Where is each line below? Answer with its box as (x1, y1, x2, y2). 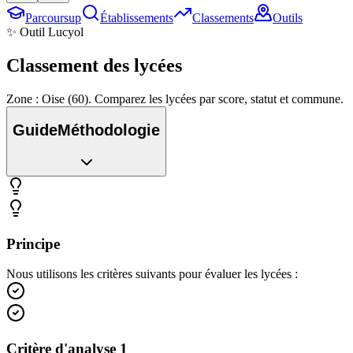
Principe (6, 235, 60, 252)
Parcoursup (25, 11, 81, 24)
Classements (192, 11, 254, 24)
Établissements (100, 11, 173, 24)
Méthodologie (58, 121, 160, 139)
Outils (273, 11, 303, 24)
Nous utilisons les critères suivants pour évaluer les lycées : (6, 267, 298, 281)
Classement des (6, 54, 129, 76)
